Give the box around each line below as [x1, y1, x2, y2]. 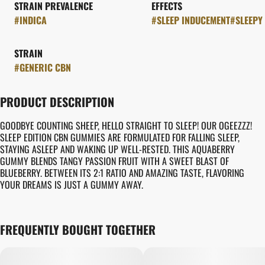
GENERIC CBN [20, 60, 71, 75]
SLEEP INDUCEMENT [157, 13, 230, 27]
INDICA [20, 13, 47, 27]
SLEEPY [235, 13, 263, 27]
